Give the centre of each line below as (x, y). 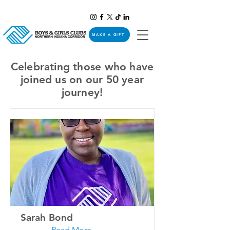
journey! (82, 92)
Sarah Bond (47, 217)
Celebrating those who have (82, 66)
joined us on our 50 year (82, 79)
